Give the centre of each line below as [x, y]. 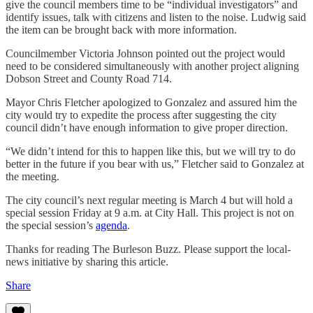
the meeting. [32, 176]
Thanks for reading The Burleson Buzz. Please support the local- [148, 249]
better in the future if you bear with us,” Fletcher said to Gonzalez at [155, 163]
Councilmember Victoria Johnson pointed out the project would [145, 53]
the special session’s [51, 225]
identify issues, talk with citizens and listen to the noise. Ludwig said [156, 17]
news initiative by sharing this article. [87, 261]
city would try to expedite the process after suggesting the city [141, 115]
